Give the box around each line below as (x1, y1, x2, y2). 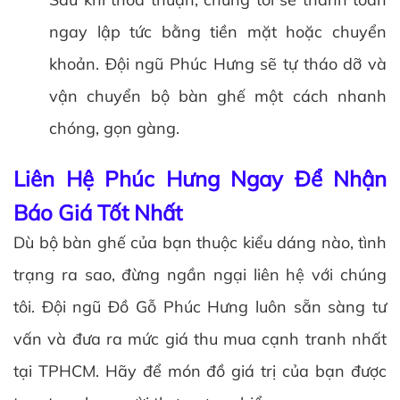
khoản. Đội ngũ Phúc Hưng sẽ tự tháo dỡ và (49, 53, 387, 74)
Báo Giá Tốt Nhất (13, 198, 182, 226)
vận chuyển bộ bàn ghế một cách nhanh (49, 85, 387, 106)
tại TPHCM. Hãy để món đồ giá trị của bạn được (13, 360, 387, 381)
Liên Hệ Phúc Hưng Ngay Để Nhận (13, 164, 387, 192)
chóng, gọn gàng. (49, 117, 179, 138)
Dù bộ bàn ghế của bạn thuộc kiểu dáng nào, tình (13, 231, 387, 253)
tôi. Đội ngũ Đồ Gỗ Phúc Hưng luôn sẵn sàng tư (13, 296, 387, 317)
